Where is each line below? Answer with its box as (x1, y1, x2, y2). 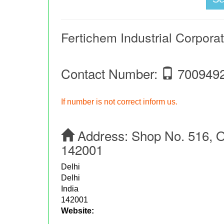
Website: (61, 206, 94, 215)
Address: (74, 126, 132, 145)
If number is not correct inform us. (61, 97, 178, 106)
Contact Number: (61, 64, 161, 83)
